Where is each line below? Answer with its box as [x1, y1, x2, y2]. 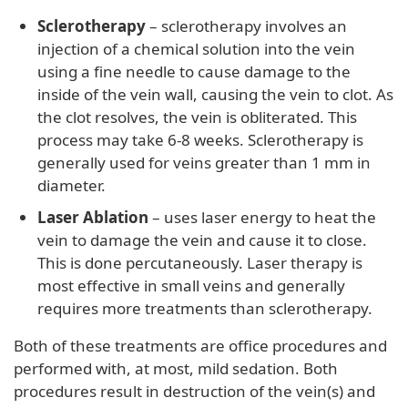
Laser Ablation [36, 206, 148, 228]
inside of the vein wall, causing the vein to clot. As [36, 83, 393, 105]
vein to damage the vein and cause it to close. [36, 229, 367, 250]
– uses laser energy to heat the [148, 206, 376, 228]
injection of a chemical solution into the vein [36, 37, 355, 59]
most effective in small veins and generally [36, 274, 345, 296]
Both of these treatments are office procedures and [14, 334, 387, 356]
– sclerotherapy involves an [148, 15, 347, 36]
